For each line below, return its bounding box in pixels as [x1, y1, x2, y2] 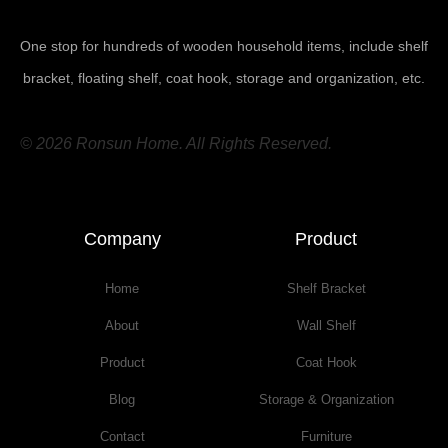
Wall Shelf [296, 317, 356, 333]
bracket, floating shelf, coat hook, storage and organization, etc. [23, 69, 425, 86]
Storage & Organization [258, 391, 394, 407]
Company [83, 228, 161, 249]
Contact [99, 428, 145, 444]
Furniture [300, 428, 352, 444]
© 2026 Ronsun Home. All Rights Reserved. [20, 134, 332, 152]
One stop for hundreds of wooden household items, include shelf [20, 37, 428, 54]
